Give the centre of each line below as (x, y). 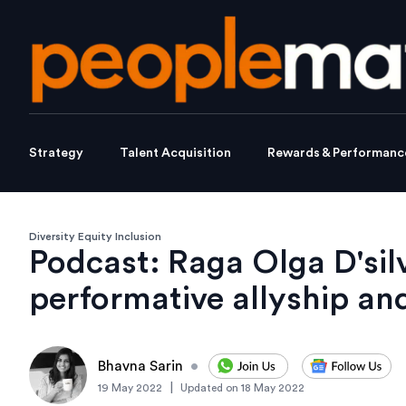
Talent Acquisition (175, 154)
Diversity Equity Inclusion (95, 237)
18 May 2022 (273, 388)
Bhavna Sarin (140, 367)
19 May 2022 (130, 388)
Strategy (56, 154)
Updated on (209, 388)
